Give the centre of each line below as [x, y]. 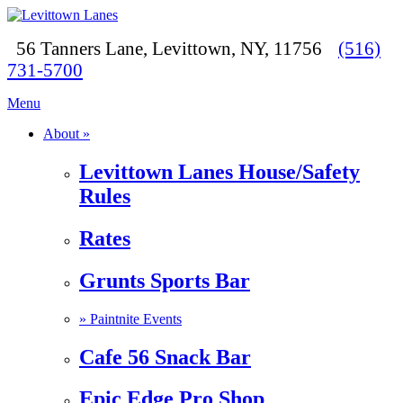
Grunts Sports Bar [165, 280]
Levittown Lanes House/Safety [219, 171]
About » [67, 134]
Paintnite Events [136, 318]
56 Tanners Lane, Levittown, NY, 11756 [165, 48]
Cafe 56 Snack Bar [165, 357]
